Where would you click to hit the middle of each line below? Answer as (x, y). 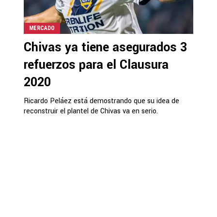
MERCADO (42, 28)
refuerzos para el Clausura (96, 65)
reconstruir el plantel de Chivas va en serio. (91, 111)
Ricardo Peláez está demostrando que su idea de (101, 101)
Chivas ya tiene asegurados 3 (105, 47)
